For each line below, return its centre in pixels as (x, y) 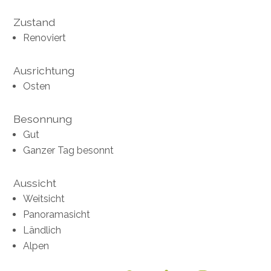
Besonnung (43, 119)
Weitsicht (44, 199)
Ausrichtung (44, 71)
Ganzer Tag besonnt (69, 151)
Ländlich (42, 230)
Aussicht (35, 183)
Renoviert (45, 38)
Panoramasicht (57, 215)
